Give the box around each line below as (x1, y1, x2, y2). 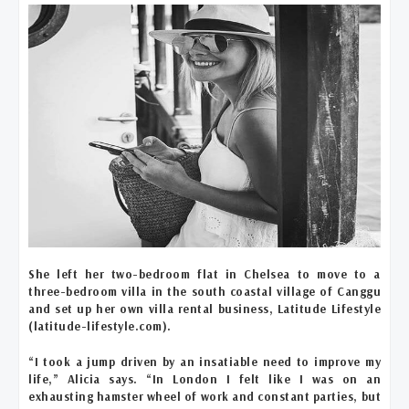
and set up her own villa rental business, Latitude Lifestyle (28, 300, 381, 316)
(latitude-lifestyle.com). (28, 318, 172, 333)
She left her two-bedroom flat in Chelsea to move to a (28, 266, 381, 281)
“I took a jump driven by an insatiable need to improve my (28, 353, 381, 369)
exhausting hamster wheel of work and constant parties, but (28, 388, 381, 404)
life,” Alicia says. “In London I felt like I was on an (28, 371, 381, 386)
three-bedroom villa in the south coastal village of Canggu (28, 283, 381, 299)
